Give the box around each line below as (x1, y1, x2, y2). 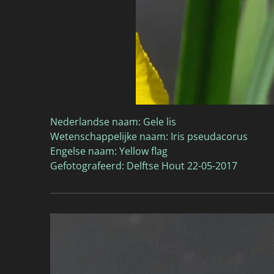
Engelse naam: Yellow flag (50, 144, 168, 158)
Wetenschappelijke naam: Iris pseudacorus (50, 129, 248, 143)
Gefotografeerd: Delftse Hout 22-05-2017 (50, 158, 237, 172)
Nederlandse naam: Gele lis (50, 114, 176, 128)
